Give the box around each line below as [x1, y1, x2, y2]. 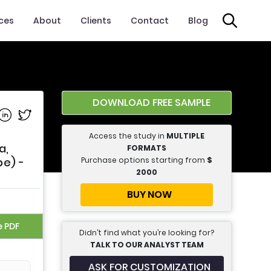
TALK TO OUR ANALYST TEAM [90, 240, 204, 250]
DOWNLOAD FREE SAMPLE [93, 96, 211, 109]
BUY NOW [126, 188, 172, 201]
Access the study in [89, 131, 166, 141]
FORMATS [127, 143, 166, 153]
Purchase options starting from [81, 155, 207, 165]
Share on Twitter [18, 106, 88, 119]
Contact [131, 14, 169, 27]
